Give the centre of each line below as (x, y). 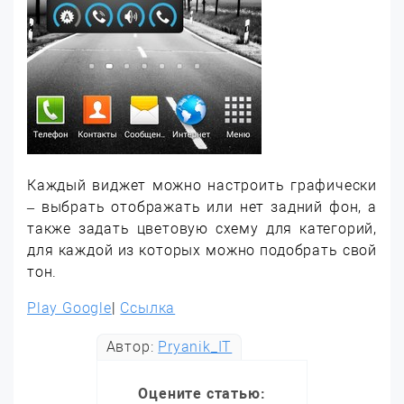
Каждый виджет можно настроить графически (202, 185)
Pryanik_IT (195, 347)
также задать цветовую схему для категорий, (202, 229)
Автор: (132, 347)
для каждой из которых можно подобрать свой (202, 250)
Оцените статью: (202, 394)
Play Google (69, 308)
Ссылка (148, 308)
